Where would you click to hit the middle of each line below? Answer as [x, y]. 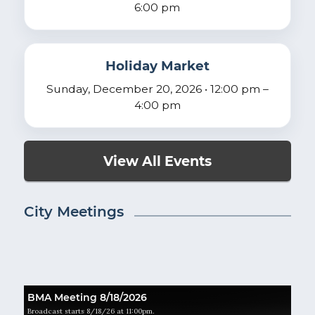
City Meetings [73, 212]
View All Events [157, 161]
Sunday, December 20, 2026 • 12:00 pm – [157, 89]
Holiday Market [157, 66]
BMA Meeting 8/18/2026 [87, 297]
